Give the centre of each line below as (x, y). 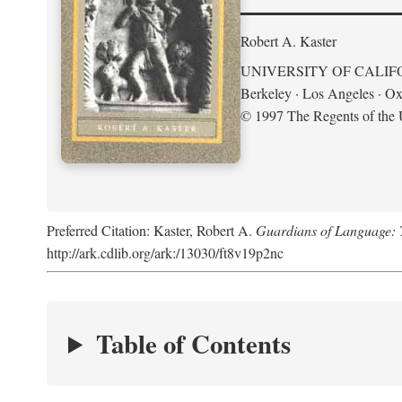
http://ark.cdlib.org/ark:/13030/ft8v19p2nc (165, 253)
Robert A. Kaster (288, 41)
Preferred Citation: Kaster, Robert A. (151, 230)
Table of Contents (193, 344)
